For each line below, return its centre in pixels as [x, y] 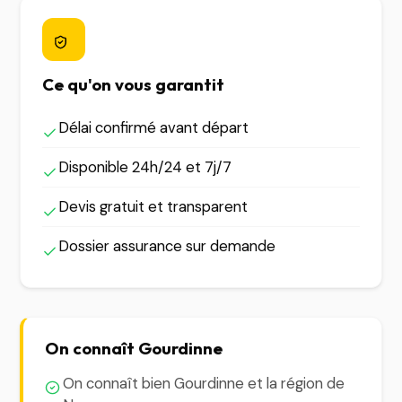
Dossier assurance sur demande [167, 246]
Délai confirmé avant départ [154, 127]
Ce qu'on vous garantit [134, 84]
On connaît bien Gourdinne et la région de [204, 383]
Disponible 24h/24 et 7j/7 [145, 167]
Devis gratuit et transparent [153, 206]
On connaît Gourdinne [134, 348]
